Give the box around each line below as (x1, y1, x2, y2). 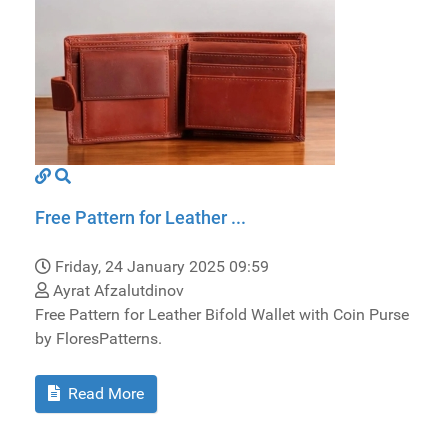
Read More (64, 384, 144, 404)
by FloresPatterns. (35, 329, 162, 349)
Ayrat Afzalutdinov (49, 281, 184, 301)
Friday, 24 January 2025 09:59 (55, 257, 269, 277)
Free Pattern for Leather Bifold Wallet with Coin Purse (35, 305, 409, 325)
